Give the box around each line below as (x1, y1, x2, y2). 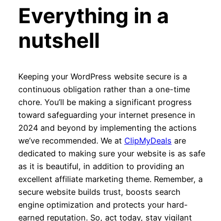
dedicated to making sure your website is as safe (18, 148, 205, 158)
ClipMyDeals (124, 135, 172, 146)
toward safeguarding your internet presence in (18, 110, 195, 120)
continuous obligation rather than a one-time (18, 84, 190, 94)
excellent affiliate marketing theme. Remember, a (18, 174, 203, 184)
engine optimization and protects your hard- (18, 199, 188, 210)
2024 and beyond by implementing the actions (18, 122, 197, 133)
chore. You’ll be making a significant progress (18, 97, 192, 107)
